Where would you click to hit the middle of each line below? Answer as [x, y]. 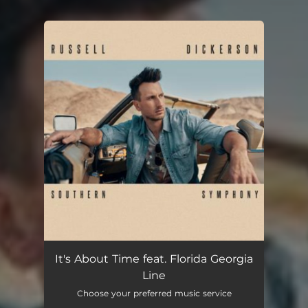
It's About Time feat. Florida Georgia [154, 259]
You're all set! [115, 55]
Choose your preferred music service [154, 293]
